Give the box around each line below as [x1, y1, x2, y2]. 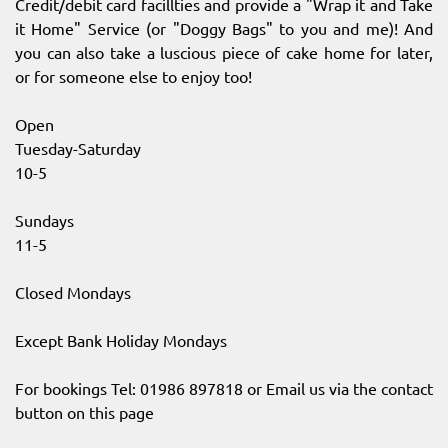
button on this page [15, 402, 154, 423]
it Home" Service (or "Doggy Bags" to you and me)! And [15, 18, 433, 39]
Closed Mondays [15, 282, 131, 303]
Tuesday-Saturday [15, 138, 141, 159]
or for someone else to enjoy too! [15, 66, 252, 87]
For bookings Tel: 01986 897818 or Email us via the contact [15, 378, 433, 399]
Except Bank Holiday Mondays [15, 330, 227, 351]
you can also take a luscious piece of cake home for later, [15, 42, 433, 63]
